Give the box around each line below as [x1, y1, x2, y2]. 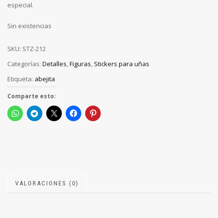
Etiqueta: [7, 74, 35, 83]
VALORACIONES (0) [15, 179, 79, 187]
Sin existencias [7, 21, 52, 31]
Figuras [70, 59, 91, 68]
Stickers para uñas [94, 59, 149, 68]
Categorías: [7, 59, 42, 68]
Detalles [42, 59, 67, 68]
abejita [35, 74, 55, 83]
